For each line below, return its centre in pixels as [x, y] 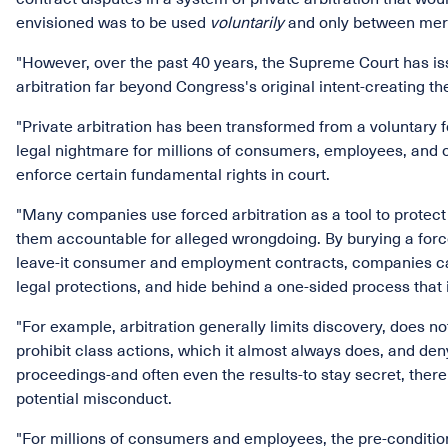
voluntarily [247, 23]
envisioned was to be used [113, 23]
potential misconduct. [94, 399]
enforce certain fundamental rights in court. [173, 175]
